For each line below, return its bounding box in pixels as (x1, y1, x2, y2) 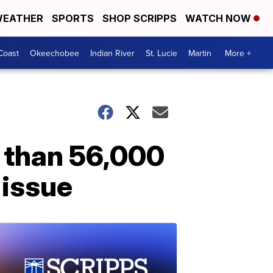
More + (225, 46, 251, 59)
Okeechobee (30, 46, 79, 59)
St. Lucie (146, 46, 177, 59)
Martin (188, 46, 211, 59)
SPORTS (52, 12, 94, 24)
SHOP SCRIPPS (102, 12, 177, 24)
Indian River (90, 46, 135, 59)
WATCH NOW (185, 12, 253, 24)
